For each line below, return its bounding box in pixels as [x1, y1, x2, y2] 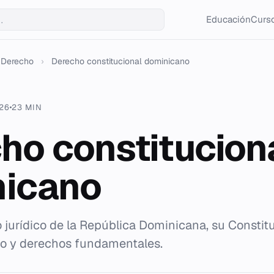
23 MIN [11, 102, 42, 113]
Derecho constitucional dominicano [51, 56, 190, 67]
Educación [206, 13, 251, 25]
